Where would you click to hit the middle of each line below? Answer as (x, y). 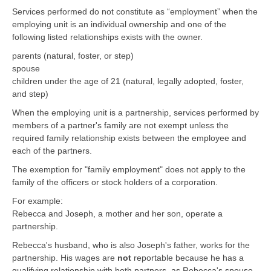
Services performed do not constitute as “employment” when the (135, 11)
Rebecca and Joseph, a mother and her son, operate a (117, 213)
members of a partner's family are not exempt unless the (120, 125)
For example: (38, 201)
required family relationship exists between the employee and (129, 138)
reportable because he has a (188, 257)
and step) (30, 93)
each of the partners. (52, 150)
